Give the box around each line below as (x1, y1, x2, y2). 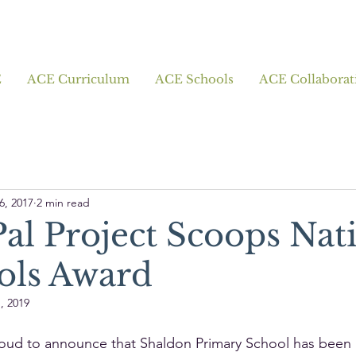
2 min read (37, 195, 90, 210)
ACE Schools (154, 72, 234, 87)
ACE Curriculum (26, 72, 130, 87)
